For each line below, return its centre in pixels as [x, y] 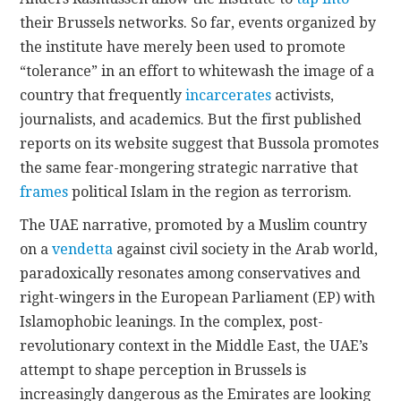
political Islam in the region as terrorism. [210, 192]
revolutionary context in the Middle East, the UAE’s [194, 346]
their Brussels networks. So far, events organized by [198, 22]
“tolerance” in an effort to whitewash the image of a [197, 71]
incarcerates [229, 95]
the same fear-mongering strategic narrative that [189, 167]
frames [44, 192]
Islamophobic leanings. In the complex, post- [172, 321]
